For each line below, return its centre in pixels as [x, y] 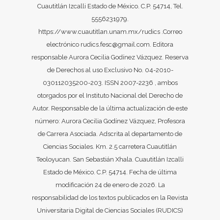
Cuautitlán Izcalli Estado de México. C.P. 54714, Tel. [110, 6]
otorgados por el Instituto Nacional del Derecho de [110, 96]
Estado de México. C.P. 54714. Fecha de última [110, 172]
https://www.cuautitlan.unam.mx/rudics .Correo [110, 32]
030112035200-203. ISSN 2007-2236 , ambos [110, 83]
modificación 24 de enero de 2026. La [110, 185]
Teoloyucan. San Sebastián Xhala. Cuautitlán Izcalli [110, 160]
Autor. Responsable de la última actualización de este [110, 109]
